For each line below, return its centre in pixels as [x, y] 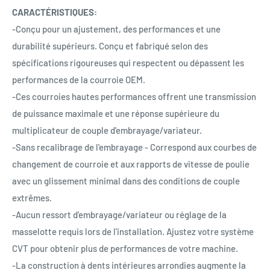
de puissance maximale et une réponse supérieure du [116, 113]
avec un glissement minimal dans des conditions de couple [126, 181]
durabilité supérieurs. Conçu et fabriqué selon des [110, 46]
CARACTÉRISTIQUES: [55, 12]
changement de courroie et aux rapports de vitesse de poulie [131, 164]
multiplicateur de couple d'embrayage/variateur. [107, 130]
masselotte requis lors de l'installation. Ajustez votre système [133, 231]
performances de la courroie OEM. [79, 79]
